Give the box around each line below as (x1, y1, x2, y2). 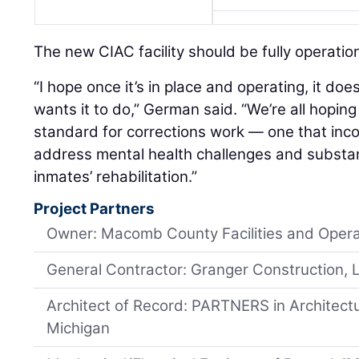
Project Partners (34, 200, 155, 219)
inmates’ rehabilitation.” (34, 167, 198, 187)
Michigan (46, 319, 111, 338)
